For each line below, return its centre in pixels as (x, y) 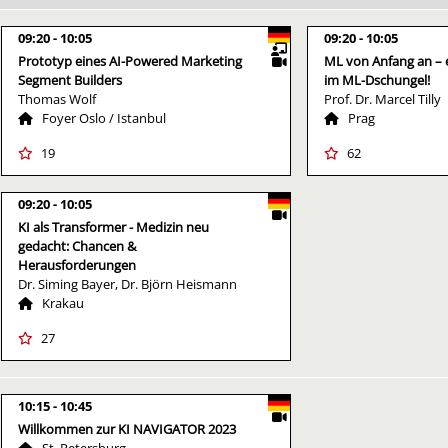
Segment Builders (70, 79)
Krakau (63, 302)
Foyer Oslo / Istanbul (104, 117)
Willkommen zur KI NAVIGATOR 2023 (127, 428)
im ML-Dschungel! (377, 79)
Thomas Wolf (57, 98)
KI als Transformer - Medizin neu (113, 226)
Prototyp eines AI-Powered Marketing (130, 60)
